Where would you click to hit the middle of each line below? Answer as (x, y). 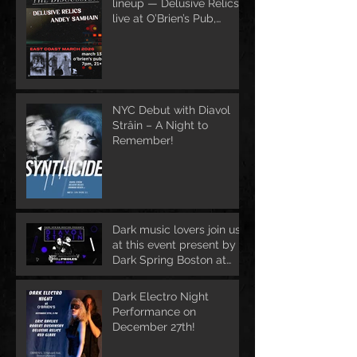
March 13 (135, 33)
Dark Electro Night (161, 296)
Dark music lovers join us (177, 229)
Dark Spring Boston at (169, 260)
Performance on (154, 312)
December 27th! (154, 327)
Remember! (143, 140)
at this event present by (174, 245)
